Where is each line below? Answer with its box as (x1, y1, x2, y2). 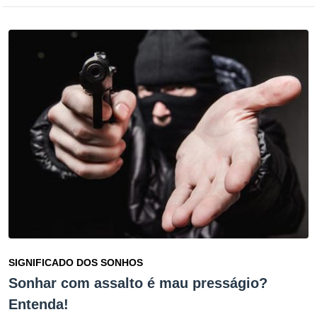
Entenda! (8, 296, 69, 313)
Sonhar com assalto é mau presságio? (8, 275, 267, 292)
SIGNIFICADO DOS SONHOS (8, 257, 143, 269)
